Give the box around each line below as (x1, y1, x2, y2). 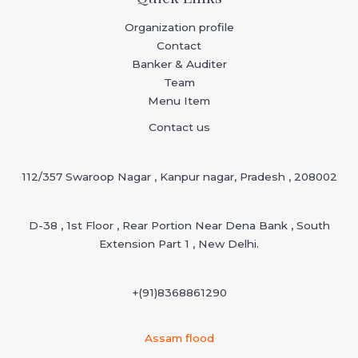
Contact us (148, 121, 210, 134)
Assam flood (144, 332, 214, 345)
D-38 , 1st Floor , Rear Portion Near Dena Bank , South (28, 219, 330, 233)
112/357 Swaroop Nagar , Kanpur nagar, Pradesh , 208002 (21, 169, 337, 183)
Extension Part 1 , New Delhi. (99, 237, 259, 251)
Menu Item (148, 94, 210, 108)
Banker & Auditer (131, 58, 227, 71)
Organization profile (124, 21, 234, 34)
